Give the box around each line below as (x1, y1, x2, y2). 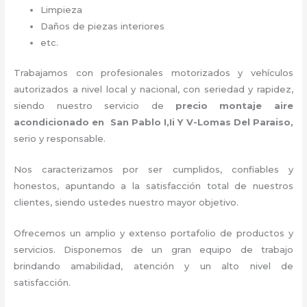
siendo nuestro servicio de (14, 99, 175, 111)
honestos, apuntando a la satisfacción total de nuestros (14, 180, 293, 191)
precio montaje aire (175, 99, 293, 111)
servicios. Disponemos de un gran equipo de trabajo (14, 243, 293, 255)
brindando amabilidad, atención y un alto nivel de (14, 260, 293, 271)
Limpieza (40, 4, 86, 16)
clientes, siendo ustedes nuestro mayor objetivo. (14, 196, 250, 208)
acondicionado (14, 116, 93, 127)
